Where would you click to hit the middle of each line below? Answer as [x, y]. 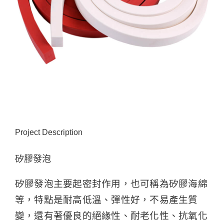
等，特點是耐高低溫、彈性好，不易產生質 [106, 199]
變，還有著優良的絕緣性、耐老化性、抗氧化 [111, 215]
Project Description [49, 132]
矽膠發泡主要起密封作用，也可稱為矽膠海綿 [111, 183]
